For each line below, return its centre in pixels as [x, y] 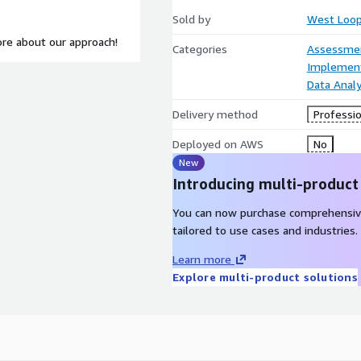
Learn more [202, 259]
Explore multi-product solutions [265, 277]
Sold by [191, 19]
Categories [200, 49]
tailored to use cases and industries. [265, 230]
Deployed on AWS [218, 144]
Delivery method [215, 114]
